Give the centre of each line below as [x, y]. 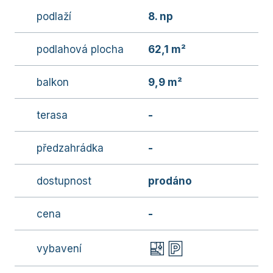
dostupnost [64, 181]
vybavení [59, 248]
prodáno [170, 181]
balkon [53, 82]
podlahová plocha [80, 49]
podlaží [54, 16]
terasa [52, 115]
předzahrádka [70, 148]
